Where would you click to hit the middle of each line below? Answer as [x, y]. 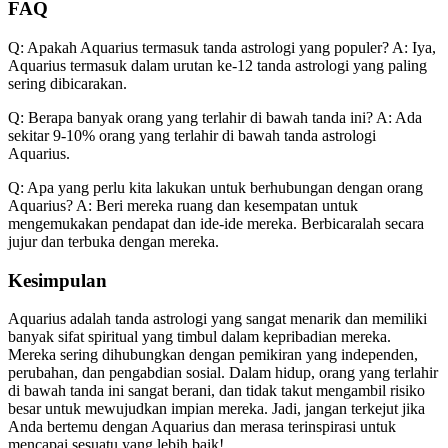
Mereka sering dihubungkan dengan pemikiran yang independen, [213, 355]
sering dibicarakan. [67, 84]
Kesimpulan [57, 280]
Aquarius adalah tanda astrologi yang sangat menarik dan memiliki [217, 319]
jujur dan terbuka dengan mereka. [113, 242]
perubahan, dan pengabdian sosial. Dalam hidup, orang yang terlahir [223, 373]
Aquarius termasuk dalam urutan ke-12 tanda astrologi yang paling [217, 66]
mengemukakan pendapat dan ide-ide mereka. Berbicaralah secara [216, 224]
